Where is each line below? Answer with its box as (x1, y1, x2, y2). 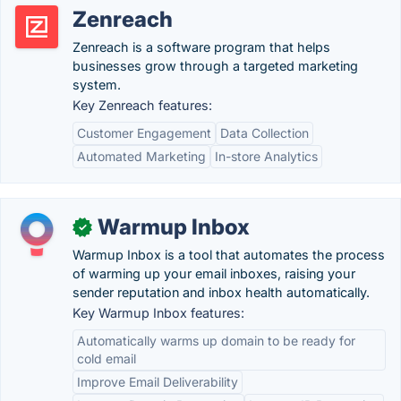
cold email (77, 351, 136, 366)
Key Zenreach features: (73, 98, 212, 113)
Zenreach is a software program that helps (73, 39, 330, 55)
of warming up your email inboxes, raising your (73, 266, 355, 281)
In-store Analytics (215, 149, 318, 164)
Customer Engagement (77, 125, 211, 141)
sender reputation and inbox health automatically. (73, 285, 370, 300)
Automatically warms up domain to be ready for (77, 333, 355, 348)
